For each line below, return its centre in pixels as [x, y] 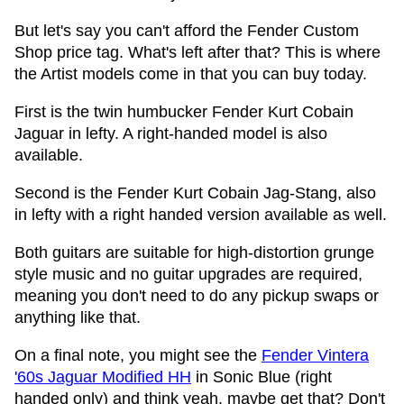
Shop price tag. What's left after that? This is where [197, 52]
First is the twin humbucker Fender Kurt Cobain [184, 112]
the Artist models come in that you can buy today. [191, 74]
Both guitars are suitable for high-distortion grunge [194, 252]
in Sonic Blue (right [262, 377]
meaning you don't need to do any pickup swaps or [197, 296]
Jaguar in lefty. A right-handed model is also [171, 133]
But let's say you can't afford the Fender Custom [187, 31]
